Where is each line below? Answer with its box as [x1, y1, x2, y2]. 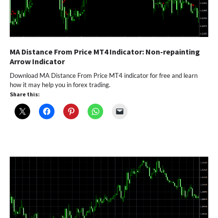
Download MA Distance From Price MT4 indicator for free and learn [10, 71, 198, 79]
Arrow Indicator [10, 56, 65, 66]
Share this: [10, 90, 40, 98]
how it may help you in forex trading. [10, 80, 110, 89]
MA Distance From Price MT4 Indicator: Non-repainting [10, 46, 200, 56]
